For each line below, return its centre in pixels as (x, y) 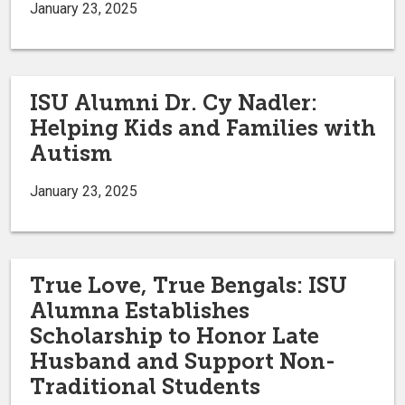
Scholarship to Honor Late (174, 335)
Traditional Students (145, 386)
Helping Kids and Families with (203, 127)
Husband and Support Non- (183, 361)
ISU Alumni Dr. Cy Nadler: (174, 102)
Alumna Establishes (140, 310)
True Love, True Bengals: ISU (188, 285)
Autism (71, 153)
